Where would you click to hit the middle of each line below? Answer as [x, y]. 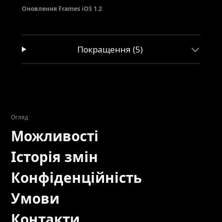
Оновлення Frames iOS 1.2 [62, 9]
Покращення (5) [110, 49]
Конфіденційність [76, 177]
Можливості [55, 136]
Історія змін [55, 157]
